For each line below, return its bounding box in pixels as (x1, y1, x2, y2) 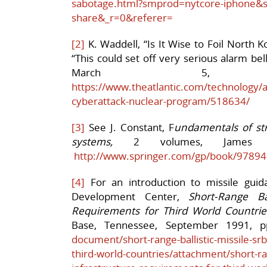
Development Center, (72, 189, 188, 203)
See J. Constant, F (85, 120, 174, 134)
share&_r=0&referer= (72, 10, 173, 24)
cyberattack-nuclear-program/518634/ (72, 94, 250, 108)
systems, (72, 134, 113, 148)
